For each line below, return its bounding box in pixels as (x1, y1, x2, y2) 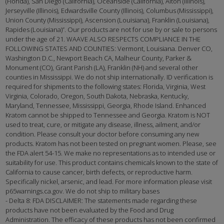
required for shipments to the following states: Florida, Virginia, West (5, 82, 206, 91)
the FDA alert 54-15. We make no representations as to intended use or (5, 148, 216, 158)
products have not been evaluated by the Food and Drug (5, 205, 174, 215)
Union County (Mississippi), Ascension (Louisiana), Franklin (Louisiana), (5, 15, 210, 25)
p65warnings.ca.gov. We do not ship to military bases (5, 186, 160, 196)
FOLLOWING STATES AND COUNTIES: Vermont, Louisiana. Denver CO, (5, 44, 213, 53)
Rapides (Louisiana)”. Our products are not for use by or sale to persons (5, 25, 217, 34)
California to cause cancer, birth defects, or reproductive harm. (5, 167, 193, 177)
